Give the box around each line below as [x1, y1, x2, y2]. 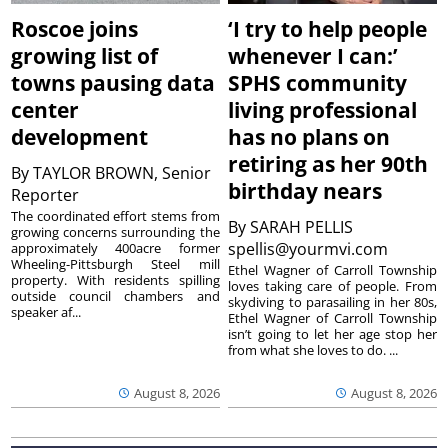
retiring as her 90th [228, 149, 429, 178]
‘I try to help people [228, 14, 428, 43]
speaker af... [11, 302, 82, 321]
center [11, 95, 80, 124]
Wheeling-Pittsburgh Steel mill [11, 254, 220, 273]
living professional [228, 95, 418, 124]
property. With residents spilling [11, 270, 220, 289]
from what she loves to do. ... [228, 340, 399, 359]
